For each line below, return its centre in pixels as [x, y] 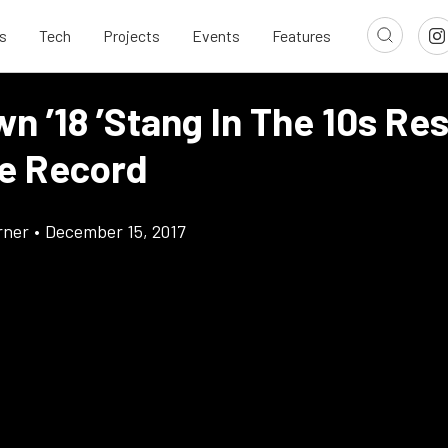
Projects [131, 36]
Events [216, 36]
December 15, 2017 [115, 231]
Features [301, 36]
